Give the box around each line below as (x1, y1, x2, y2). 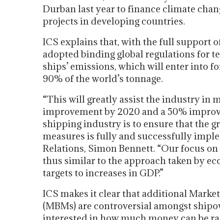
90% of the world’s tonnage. (43, 73, 163, 84)
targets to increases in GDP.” (43, 167, 164, 179)
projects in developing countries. (43, 15, 185, 27)
